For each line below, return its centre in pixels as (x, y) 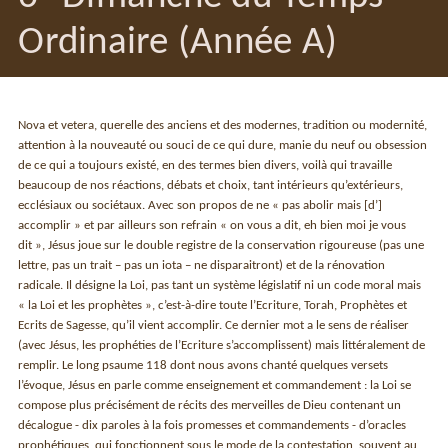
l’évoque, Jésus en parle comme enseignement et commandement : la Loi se (215, 385)
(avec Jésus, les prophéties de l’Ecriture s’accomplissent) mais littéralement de (222, 345)
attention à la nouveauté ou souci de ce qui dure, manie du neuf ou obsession (223, 145)
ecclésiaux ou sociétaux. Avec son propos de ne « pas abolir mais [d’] (200, 205)
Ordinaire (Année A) (178, 43)
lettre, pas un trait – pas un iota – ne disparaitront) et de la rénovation (202, 265)
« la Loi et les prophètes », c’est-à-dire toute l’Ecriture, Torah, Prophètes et (213, 305)
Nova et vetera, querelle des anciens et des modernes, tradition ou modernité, (223, 125)
